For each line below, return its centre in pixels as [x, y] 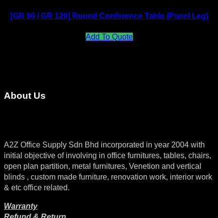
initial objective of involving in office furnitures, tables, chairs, [108, 155]
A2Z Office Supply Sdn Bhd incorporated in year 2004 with [104, 145]
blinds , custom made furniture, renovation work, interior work [108, 177]
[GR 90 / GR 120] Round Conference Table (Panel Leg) [109, 16]
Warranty [21, 206]
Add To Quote [109, 37]
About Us [25, 96]
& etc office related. [37, 187]
